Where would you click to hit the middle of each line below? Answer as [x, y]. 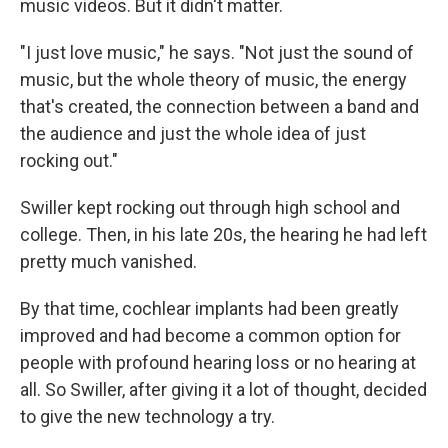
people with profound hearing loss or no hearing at [218, 362]
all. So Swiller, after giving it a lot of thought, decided [223, 389]
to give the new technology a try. [147, 416]
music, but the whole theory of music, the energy [213, 79]
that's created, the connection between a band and [219, 106]
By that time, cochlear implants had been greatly [209, 308]
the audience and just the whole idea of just [193, 133]
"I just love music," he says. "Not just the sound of [217, 52]
